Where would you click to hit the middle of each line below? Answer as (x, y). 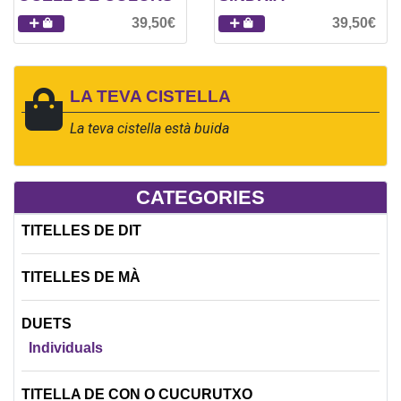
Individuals (66, 347)
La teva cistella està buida (149, 128)
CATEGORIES (200, 197)
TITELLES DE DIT (81, 230)
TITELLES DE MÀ (81, 277)
